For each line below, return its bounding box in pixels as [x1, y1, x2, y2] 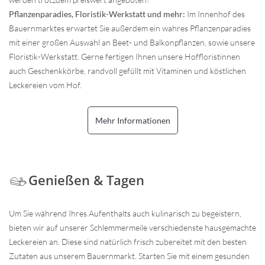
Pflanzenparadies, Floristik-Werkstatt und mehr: [9, 8, 185, 19]
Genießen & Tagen [28, 170, 144, 189]
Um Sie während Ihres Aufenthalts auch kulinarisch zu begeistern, [9, 208, 241, 218]
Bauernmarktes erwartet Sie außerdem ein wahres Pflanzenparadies [9, 22, 251, 33]
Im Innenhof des [185, 8, 245, 19]
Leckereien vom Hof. [9, 79, 82, 90]
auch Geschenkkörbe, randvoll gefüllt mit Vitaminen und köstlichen [9, 65, 246, 76]
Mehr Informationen [95, 115, 170, 125]
